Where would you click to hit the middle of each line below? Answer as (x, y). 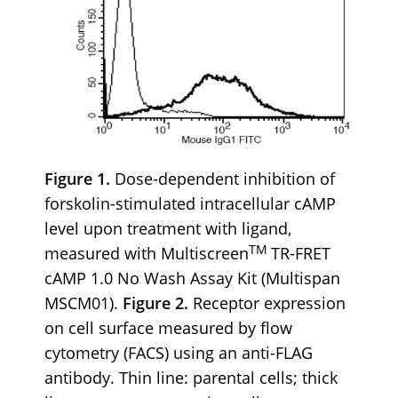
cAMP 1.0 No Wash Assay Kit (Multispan (192, 279)
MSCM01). (84, 303)
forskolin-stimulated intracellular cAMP (190, 204)
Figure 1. (80, 179)
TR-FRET (301, 254)
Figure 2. (155, 303)
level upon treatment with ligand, (168, 229)
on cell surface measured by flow (168, 328)
